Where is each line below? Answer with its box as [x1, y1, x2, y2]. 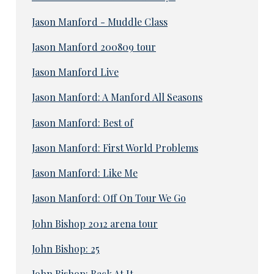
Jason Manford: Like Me [31, 166, 138, 180]
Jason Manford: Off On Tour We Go [31, 191, 186, 205]
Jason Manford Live [31, 65, 119, 79]
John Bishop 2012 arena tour [31, 217, 158, 230]
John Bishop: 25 [31, 242, 100, 255]
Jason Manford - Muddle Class [31, 15, 168, 28]
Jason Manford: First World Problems [31, 141, 198, 154]
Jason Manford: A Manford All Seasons [31, 91, 202, 104]
